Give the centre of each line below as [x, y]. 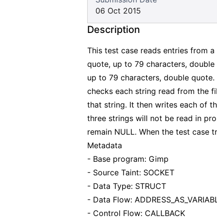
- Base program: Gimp [128, 159]
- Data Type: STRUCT [127, 186]
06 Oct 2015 [118, 11]
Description [114, 30]
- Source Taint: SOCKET [131, 172]
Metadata [105, 145]
